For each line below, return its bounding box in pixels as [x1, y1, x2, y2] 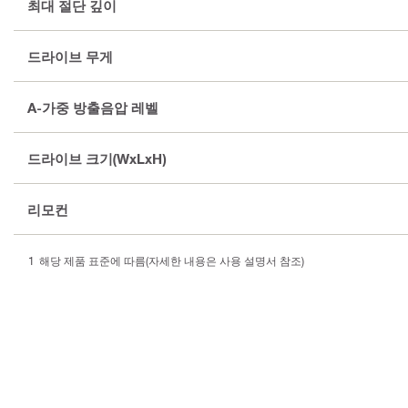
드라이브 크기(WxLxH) [27, 149, 166, 167]
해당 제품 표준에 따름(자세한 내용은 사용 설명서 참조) [39, 254, 304, 268]
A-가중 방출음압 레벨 [27, 98, 158, 116]
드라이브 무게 [27, 47, 113, 65]
